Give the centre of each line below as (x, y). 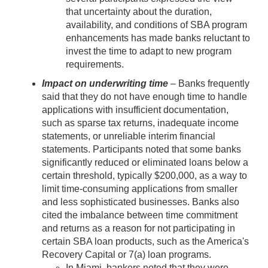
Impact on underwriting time (105, 83)
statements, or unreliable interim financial (129, 136)
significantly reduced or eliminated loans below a (145, 162)
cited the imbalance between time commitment (140, 215)
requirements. (95, 64)
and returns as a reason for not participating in (138, 228)
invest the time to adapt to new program (149, 51)
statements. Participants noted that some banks (141, 149)
